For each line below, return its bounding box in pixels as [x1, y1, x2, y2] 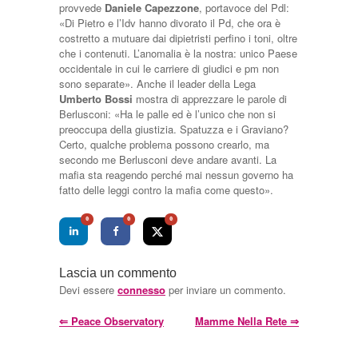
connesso [117, 281, 165, 297]
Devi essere [59, 281, 117, 297]
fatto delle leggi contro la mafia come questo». [59, 182, 273, 197]
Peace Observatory [68, 312, 164, 328]
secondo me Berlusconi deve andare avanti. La [59, 152, 276, 167]
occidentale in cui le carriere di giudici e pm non [59, 61, 279, 76]
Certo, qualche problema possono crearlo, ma [59, 137, 269, 152]
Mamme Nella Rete [195, 312, 290, 328]
